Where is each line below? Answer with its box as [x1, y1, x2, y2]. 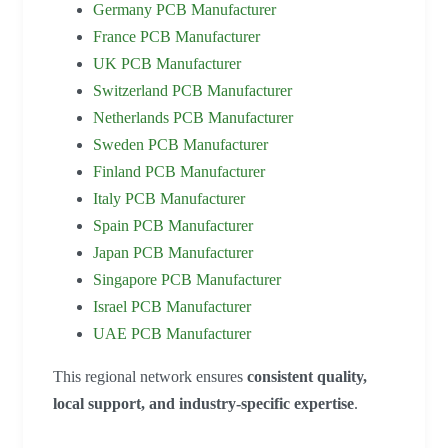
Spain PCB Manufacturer [93, 217, 253, 235]
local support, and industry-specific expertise [53, 395, 354, 413]
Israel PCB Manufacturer [93, 298, 251, 316]
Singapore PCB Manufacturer [93, 271, 281, 289]
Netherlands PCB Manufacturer [93, 109, 293, 127]
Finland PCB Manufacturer [93, 163, 265, 181]
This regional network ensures [53, 368, 247, 386]
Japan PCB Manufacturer [93, 244, 253, 262]
